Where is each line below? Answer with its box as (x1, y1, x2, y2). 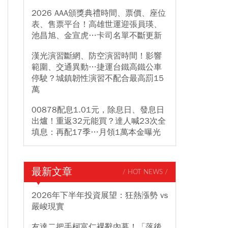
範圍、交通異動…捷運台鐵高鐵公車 (32, 62, 162, 72)
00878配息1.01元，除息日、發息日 (32, 105, 164, 115)
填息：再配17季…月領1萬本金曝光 (32, 127, 161, 137)
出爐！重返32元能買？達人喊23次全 (32, 116, 166, 126)
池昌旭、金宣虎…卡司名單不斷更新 (32, 31, 162, 41)
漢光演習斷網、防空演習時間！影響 (32, 51, 162, 61)
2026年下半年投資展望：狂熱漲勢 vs (32, 190, 168, 201)
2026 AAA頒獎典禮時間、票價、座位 (32, 8, 166, 18)
